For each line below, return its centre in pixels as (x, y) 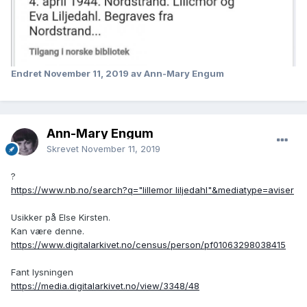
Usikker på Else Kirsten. (62, 218)
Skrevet (64, 149)
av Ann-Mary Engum (177, 74)
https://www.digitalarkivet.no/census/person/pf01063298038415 (148, 245)
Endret (27, 74)
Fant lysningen (42, 272)
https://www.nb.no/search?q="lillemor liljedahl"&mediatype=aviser (152, 190)
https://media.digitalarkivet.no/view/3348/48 (105, 286)
